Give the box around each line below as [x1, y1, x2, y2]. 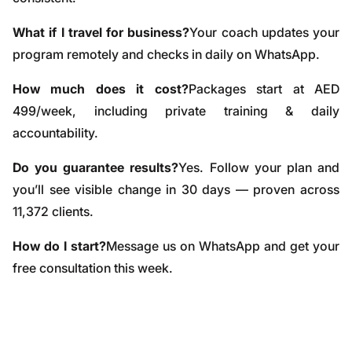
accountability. [13, 125, 98, 141]
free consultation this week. [13, 260, 173, 276]
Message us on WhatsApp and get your [106, 238, 339, 254]
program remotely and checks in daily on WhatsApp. [13, 46, 320, 62]
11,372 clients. [13, 203, 93, 219]
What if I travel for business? [13, 24, 190, 40]
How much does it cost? [13, 81, 189, 97]
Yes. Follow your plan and [178, 159, 340, 175]
